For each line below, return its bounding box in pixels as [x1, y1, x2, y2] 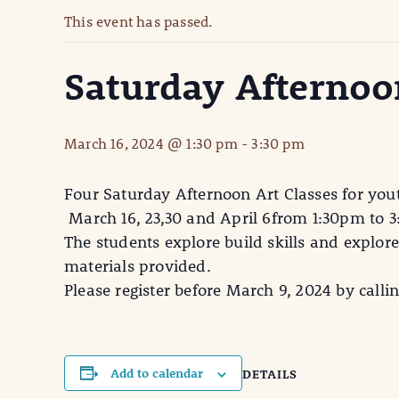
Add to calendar [110, 365, 203, 382]
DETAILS [242, 366, 297, 383]
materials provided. [64, 256, 216, 277]
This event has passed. [64, 12, 213, 31]
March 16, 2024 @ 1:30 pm [64, 134, 238, 153]
